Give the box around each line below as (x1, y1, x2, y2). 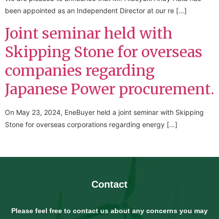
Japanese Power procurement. (5, 79, 214, 98)
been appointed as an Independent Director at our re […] (5, 6, 187, 15)
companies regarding (5, 61, 154, 80)
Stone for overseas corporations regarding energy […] (5, 120, 177, 129)
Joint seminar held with (5, 23, 173, 43)
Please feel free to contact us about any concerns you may (11, 207, 208, 215)
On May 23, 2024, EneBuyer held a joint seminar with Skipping (5, 108, 204, 116)
